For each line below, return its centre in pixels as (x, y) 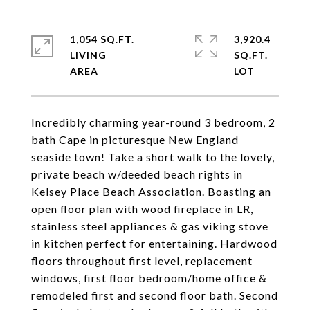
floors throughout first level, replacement (142, 261)
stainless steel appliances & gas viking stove (150, 226)
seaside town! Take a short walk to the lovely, (153, 157)
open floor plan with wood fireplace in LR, (142, 209)
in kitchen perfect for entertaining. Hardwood (154, 243)
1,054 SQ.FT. (102, 39)
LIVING (88, 55)
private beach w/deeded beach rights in (137, 174)
